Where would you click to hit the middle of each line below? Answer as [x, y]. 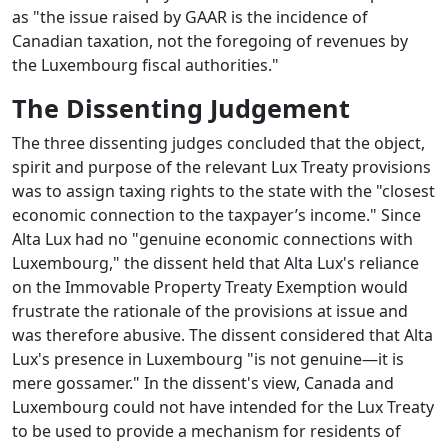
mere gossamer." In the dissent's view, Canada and [203, 383]
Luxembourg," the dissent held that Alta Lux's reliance [215, 263]
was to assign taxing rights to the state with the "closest [223, 191]
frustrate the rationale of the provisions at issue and [210, 311]
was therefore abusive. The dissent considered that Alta [222, 335]
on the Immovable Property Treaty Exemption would [210, 287]
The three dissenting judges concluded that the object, [218, 143]
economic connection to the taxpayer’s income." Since [216, 215]
